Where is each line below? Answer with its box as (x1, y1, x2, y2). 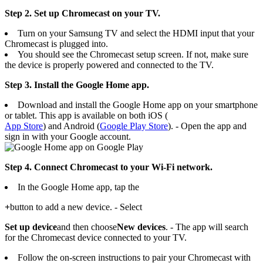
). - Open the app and (168, 121, 247, 131)
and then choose (57, 222, 117, 232)
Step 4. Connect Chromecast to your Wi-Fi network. (5, 162, 213, 173)
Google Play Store (100, 121, 168, 131)
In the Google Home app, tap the (18, 182, 139, 193)
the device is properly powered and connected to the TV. (5, 60, 214, 70)
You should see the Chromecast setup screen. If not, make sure (18, 49, 248, 60)
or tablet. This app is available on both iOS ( (5, 110, 168, 121)
